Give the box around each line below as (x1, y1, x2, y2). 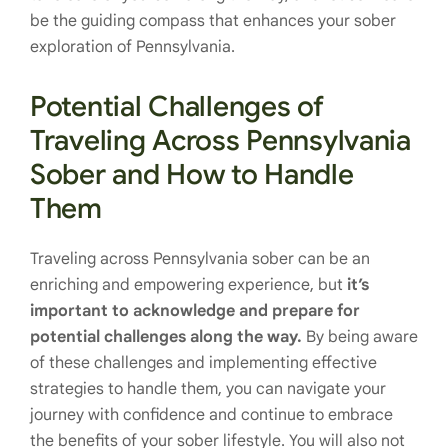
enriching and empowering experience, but (30, 275, 347, 296)
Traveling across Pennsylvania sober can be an (30, 249, 370, 270)
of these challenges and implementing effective (30, 353, 377, 374)
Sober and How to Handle (30, 157, 354, 193)
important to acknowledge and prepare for (30, 301, 360, 322)
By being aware (302, 327, 418, 348)
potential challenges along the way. (30, 327, 302, 348)
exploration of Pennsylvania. (30, 37, 235, 58)
